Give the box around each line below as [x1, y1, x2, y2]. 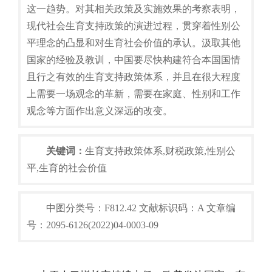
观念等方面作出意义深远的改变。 [27, 106, 172, 116]
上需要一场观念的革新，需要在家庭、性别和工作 [27, 89, 240, 99]
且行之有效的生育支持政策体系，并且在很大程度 [27, 72, 240, 82]
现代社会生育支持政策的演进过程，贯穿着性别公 [27, 21, 240, 31]
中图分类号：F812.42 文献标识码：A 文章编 [46, 203, 236, 213]
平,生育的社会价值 [27, 163, 107, 173]
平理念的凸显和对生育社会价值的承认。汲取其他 [27, 38, 240, 48]
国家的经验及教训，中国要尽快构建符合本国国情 [27, 55, 240, 65]
